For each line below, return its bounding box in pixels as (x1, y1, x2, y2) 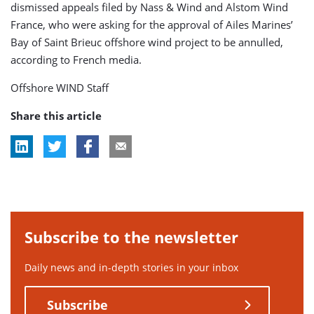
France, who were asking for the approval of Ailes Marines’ (11, 17, 293, 32)
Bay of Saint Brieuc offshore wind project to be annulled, (11, 34, 283, 49)
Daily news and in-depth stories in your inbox (25, 260, 238, 274)
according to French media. (11, 52, 142, 67)
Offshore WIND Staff (11, 80, 109, 95)
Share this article (11, 108, 102, 123)
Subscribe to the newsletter (25, 226, 238, 247)
